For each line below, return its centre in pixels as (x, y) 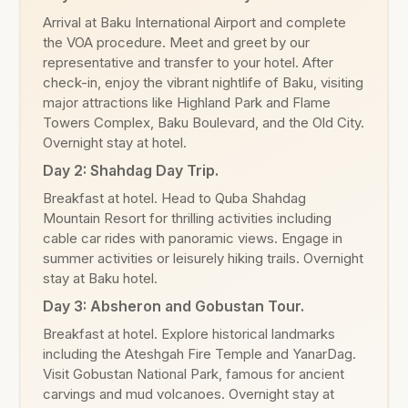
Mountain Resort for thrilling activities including (187, 218)
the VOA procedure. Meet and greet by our (176, 42)
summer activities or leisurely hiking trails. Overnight (203, 258)
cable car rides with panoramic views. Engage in (193, 238)
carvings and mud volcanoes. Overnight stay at (189, 394)
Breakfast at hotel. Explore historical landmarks (189, 334)
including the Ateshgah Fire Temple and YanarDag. (199, 354)
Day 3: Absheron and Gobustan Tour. (173, 306)
